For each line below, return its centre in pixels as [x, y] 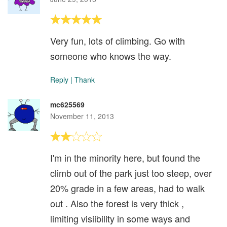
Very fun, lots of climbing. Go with [118, 40]
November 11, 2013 [82, 116]
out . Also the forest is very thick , [117, 203]
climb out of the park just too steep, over [131, 173]
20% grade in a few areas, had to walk [127, 188]
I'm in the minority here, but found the [125, 157]
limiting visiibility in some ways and [120, 218]
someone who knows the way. [111, 55]
